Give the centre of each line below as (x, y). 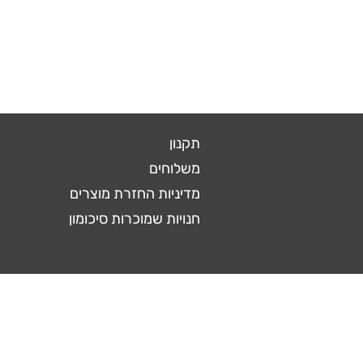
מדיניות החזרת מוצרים (135, 193)
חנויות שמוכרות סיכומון (135, 218)
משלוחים (175, 168)
